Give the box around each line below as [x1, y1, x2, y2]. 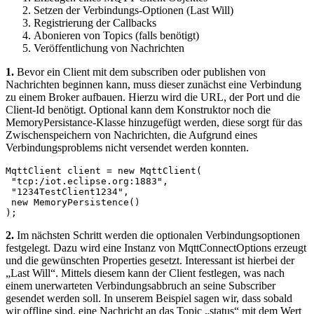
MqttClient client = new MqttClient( [6, 165, 202, 176]
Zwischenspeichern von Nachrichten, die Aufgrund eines [6, 128, 257, 141]
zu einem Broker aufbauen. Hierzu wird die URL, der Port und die [6, 90, 300, 103]
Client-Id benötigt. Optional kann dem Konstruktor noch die [6, 103, 271, 116]
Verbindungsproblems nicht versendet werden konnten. [6, 141, 249, 153]
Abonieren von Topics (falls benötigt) [34, 29, 199, 41]
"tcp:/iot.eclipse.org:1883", [6, 175, 174, 186]
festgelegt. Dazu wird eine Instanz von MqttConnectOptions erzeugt [6, 241, 306, 254]
